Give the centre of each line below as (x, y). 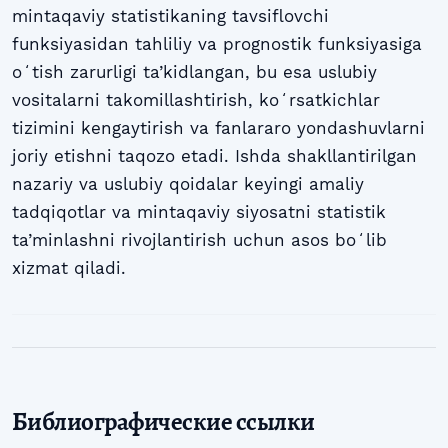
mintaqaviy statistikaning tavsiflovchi (170, 15)
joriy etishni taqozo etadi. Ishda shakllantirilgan (214, 155)
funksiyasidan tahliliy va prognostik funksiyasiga (217, 43)
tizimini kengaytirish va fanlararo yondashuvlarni (218, 127)
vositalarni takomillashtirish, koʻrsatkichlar (196, 99)
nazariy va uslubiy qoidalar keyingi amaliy (188, 183)
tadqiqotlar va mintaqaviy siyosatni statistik (199, 211)
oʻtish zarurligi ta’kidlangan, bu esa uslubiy (194, 71)
